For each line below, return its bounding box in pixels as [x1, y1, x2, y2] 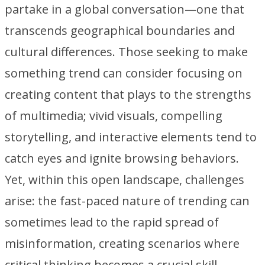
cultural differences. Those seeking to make [5, 44, 248, 60]
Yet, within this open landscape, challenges [5, 172, 244, 188]
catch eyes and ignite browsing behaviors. [5, 150, 239, 166]
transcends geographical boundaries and [5, 22, 235, 38]
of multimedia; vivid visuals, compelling [5, 108, 222, 124]
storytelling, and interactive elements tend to [5, 129, 257, 145]
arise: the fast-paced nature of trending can [5, 193, 250, 209]
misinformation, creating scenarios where [5, 235, 240, 251]
